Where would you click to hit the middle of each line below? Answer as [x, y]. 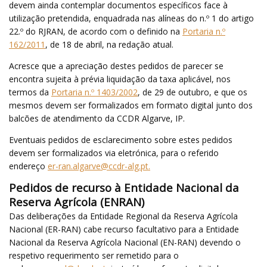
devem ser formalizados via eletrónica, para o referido [114, 153]
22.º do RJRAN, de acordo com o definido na [96, 31]
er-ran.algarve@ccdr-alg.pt [98, 166]
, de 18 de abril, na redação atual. [109, 44]
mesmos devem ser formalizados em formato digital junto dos [131, 105]
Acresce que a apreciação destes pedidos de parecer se [116, 66]
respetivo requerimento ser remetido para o [94, 255]
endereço [28, 166]
